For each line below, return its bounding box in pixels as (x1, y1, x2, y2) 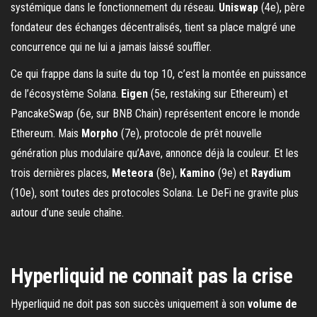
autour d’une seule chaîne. (11, 205, 124, 219)
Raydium (251, 166, 291, 180)
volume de (248, 296, 297, 311)
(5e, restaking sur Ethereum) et (151, 86, 288, 100)
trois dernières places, (11, 166, 112, 180)
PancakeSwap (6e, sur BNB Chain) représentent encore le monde (11, 106, 300, 120)
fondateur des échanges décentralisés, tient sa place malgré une (11, 20, 296, 34)
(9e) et (215, 166, 251, 180)
